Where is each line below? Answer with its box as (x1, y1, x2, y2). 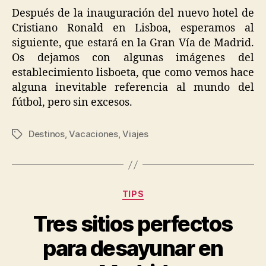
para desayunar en (43, 235, 223, 261)
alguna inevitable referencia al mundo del (12, 81, 254, 95)
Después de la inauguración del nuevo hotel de (12, 7, 254, 21)
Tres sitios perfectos (33, 210, 233, 237)
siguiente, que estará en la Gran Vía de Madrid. (12, 36, 254, 50)
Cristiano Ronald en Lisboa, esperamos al (12, 21, 254, 36)
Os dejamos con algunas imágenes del (12, 51, 254, 65)
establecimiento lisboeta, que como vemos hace (12, 66, 254, 80)
